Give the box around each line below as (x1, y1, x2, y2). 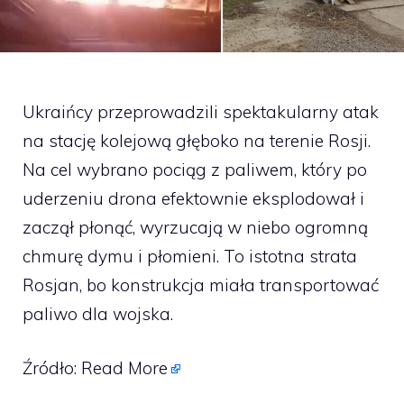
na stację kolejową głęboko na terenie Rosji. (23, 129, 371, 151)
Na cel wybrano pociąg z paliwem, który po (23, 158, 367, 180)
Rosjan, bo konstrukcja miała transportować (23, 273, 379, 296)
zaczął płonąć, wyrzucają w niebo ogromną (23, 216, 368, 238)
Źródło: (23, 357, 81, 380)
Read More (81, 357, 168, 380)
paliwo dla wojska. (23, 302, 173, 325)
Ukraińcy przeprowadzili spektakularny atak (23, 100, 379, 123)
